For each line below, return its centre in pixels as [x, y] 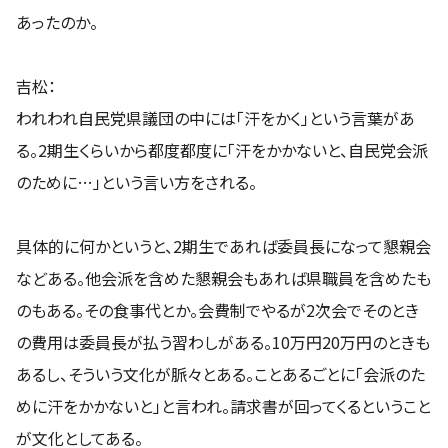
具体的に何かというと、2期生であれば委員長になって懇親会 [223, 246]
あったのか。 [57, 22]
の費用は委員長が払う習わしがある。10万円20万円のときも [223, 342]
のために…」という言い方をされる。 [136, 182]
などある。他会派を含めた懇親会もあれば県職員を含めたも [223, 278]
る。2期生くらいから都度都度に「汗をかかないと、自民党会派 [222, 150]
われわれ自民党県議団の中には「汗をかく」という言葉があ [215, 118]
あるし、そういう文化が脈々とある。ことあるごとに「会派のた [220, 374]
